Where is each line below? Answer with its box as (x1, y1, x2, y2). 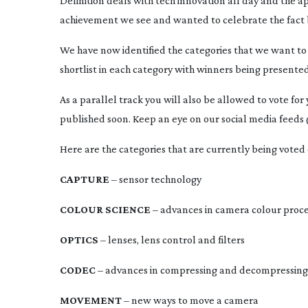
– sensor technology (109, 173, 201, 185)
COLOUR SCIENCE (60, 203, 151, 215)
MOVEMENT (60, 294, 122, 306)
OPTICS (60, 234, 98, 245)
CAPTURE (60, 173, 109, 185)
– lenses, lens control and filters (98, 234, 245, 245)
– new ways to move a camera (122, 294, 258, 306)
